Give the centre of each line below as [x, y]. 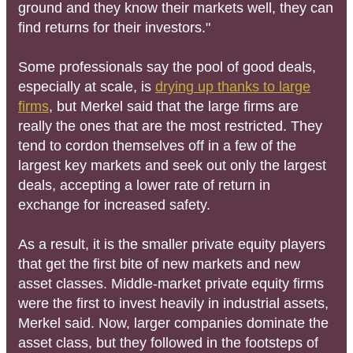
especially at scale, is [87, 86]
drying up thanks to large [233, 86]
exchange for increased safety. [114, 204]
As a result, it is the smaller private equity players [172, 244]
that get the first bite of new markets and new [159, 264]
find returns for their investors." [114, 27]
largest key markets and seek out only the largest [172, 165]
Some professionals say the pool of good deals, [167, 67]
